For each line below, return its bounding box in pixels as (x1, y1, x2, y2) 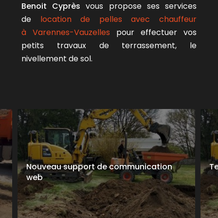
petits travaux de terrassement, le (21, 39, 197, 51)
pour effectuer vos (110, 26, 197, 38)
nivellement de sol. (21, 53, 94, 64)
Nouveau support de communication (26, 161, 173, 172)
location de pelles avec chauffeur (40, 13, 197, 25)
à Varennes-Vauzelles (21, 26, 110, 38)
